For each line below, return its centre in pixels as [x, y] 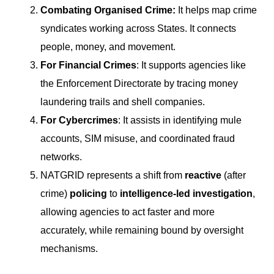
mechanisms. [69, 249]
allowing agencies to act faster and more [128, 212]
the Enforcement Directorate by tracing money [139, 84]
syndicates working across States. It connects [138, 29]
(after [235, 176]
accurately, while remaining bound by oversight [142, 231]
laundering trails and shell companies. [123, 102]
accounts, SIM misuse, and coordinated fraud [138, 139]
